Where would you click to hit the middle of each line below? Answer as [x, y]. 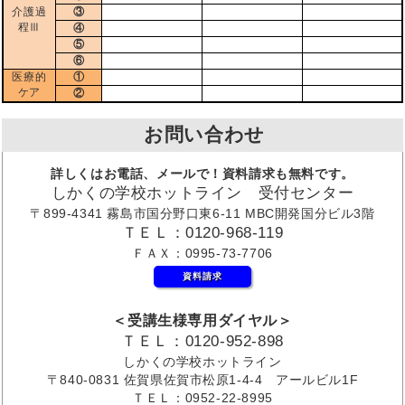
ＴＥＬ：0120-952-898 [202, 341]
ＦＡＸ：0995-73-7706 [202, 253]
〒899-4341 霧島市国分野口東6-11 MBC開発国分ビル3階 [202, 213]
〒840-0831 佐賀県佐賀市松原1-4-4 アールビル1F [202, 379]
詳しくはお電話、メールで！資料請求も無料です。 [202, 173]
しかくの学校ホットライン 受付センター [202, 193]
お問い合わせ [204, 134]
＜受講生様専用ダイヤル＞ [202, 320]
